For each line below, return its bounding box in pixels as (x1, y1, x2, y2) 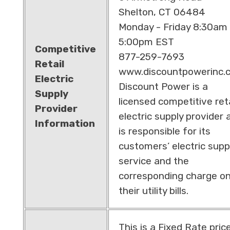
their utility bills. (118, 184, 188, 197)
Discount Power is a (118, 80, 208, 92)
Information (34, 117, 95, 129)
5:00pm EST (118, 35, 174, 48)
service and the (118, 155, 189, 167)
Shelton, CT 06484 (118, 6, 205, 18)
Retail (34, 57, 64, 70)
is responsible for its (118, 125, 210, 137)
